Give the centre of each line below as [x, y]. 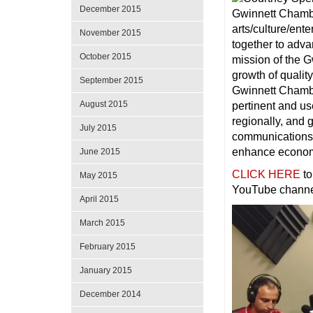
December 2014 [110, 294]
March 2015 [102, 223]
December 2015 [110, 9]
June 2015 [100, 152]
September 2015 [111, 80]
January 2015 [106, 270]
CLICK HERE [267, 174]
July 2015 [98, 128]
